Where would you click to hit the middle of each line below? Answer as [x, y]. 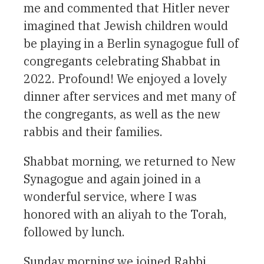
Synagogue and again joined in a [112, 179]
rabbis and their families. [93, 131]
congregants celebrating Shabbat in [122, 61]
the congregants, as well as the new [122, 114]
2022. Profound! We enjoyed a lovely [125, 78]
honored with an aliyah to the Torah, [125, 214]
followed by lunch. [74, 232]
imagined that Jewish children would [126, 25]
